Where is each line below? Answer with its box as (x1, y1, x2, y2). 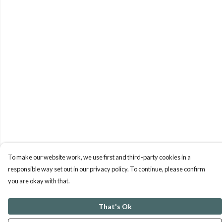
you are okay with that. (8, 177, 70, 185)
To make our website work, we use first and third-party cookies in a (8, 153, 191, 161)
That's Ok (98, 202, 132, 211)
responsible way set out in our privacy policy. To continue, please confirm (8, 165, 205, 173)
